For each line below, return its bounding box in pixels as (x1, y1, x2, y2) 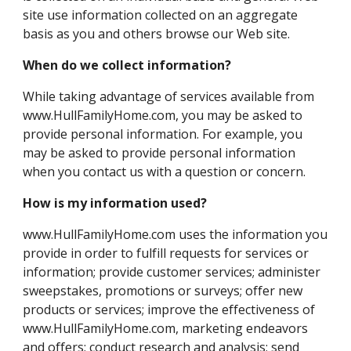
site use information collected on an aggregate (23, 6, 299, 24)
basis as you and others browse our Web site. (23, 25, 291, 42)
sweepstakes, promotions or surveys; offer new (23, 282, 303, 299)
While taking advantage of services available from (23, 88, 315, 105)
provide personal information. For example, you (23, 125, 303, 143)
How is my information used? (23, 194, 208, 212)
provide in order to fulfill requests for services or (23, 244, 309, 262)
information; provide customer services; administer (23, 263, 321, 280)
